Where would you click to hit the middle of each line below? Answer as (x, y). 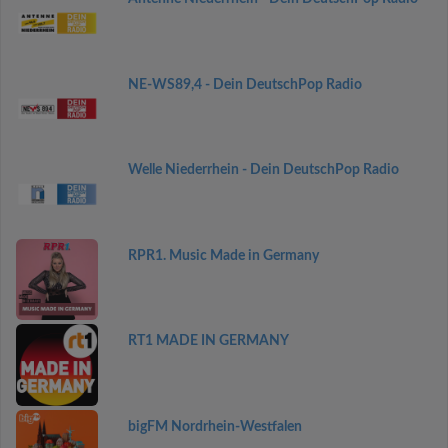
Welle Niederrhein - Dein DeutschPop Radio (263, 170)
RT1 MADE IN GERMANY (208, 341)
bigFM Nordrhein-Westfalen (214, 426)
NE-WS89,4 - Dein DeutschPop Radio (244, 84)
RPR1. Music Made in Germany (223, 255)
